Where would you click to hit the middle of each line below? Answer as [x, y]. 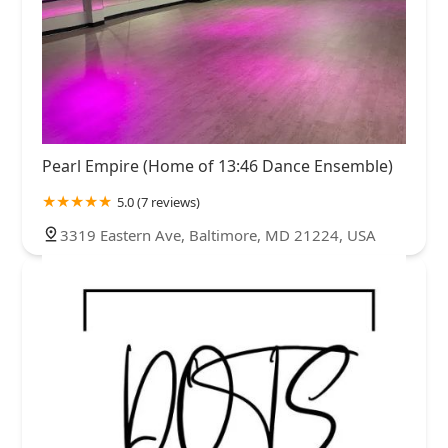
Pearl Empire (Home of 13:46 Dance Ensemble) [217, 166]
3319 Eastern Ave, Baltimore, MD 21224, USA [218, 235]
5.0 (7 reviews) [158, 202]
